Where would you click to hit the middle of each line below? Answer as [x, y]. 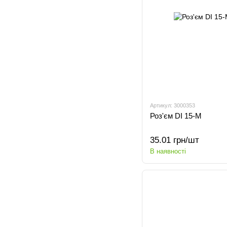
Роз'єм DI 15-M [176, 116]
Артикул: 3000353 [173, 105]
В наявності [168, 151]
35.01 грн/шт [175, 140]
